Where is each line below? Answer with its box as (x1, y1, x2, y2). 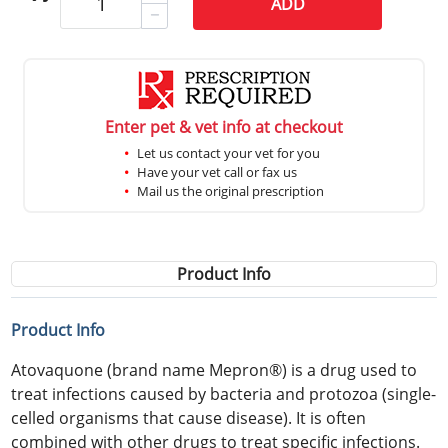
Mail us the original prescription (137, 181, 324, 200)
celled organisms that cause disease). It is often (11, 406, 367, 429)
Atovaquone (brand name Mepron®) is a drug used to (11, 358, 418, 381)
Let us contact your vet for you (137, 143, 320, 162)
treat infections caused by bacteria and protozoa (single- (11, 382, 437, 405)
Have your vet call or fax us (137, 162, 297, 181)
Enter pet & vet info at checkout (105, 115, 343, 138)
